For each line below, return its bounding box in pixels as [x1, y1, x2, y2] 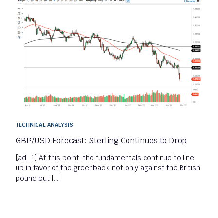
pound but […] [16, 174, 61, 183]
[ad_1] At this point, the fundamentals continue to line [16, 153, 195, 163]
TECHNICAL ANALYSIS [16, 121, 73, 128]
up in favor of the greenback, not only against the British [16, 163, 200, 173]
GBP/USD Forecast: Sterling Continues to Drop [16, 135, 187, 146]
